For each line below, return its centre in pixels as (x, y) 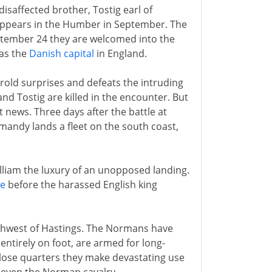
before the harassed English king (81, 185)
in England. (120, 53)
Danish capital (61, 53)
